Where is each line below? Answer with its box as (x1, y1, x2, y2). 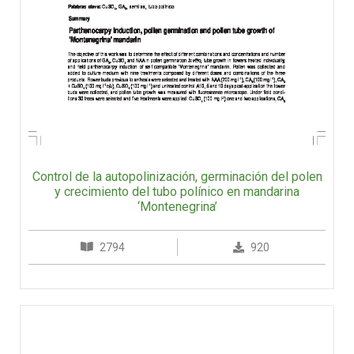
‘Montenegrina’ (137, 199, 217, 215)
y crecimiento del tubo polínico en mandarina (55, 184, 299, 200)
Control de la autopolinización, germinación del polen (32, 169, 322, 185)
